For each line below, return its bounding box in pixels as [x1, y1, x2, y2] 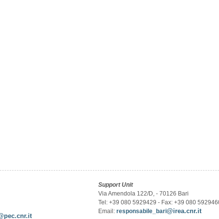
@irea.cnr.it [167, 207, 202, 215]
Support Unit [98, 181, 133, 188]
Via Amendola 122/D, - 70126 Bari [98, 190, 189, 197]
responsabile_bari [116, 208, 167, 215]
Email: [98, 208, 117, 215]
